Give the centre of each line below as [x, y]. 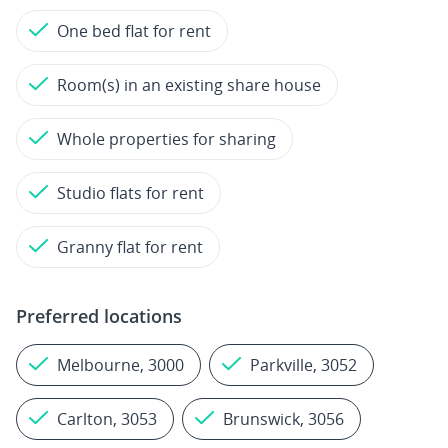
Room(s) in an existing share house [189, 85]
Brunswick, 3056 [283, 419]
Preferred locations [99, 316]
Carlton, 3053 [107, 419]
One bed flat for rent [134, 31]
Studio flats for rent [130, 193]
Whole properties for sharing [166, 139]
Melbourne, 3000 [120, 365]
